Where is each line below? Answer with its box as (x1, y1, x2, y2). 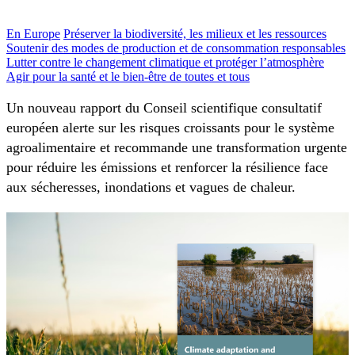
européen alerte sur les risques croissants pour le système (6, 120, 334, 136)
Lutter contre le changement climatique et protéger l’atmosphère (6, 55, 324, 69)
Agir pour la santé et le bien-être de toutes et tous (6, 69, 250, 83)
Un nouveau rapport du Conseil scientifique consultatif (6, 100, 322, 116)
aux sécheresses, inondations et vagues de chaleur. (6, 179, 296, 196)
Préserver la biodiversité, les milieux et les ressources (63, 26, 326, 40)
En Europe (6, 26, 60, 40)
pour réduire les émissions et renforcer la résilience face (6, 159, 328, 176)
